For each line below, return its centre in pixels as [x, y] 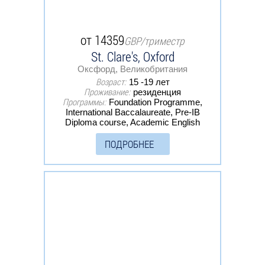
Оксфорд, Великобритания [132, 69]
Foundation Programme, [156, 102]
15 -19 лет [149, 82]
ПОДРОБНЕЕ [129, 144]
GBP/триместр [154, 41]
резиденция [157, 92]
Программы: [84, 101]
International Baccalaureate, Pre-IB [132, 112]
